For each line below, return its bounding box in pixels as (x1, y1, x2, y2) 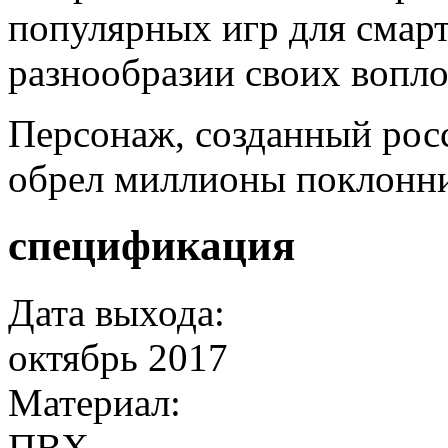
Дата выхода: (8, 290, 225, 334)
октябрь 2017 (8, 335, 228, 379)
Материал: (8, 380, 181, 424)
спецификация (8, 221, 295, 269)
